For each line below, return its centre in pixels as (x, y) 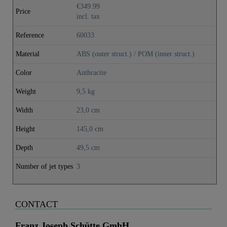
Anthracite (91, 72)
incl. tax (88, 16)
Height (25, 129)
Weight (26, 91)
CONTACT (36, 204)
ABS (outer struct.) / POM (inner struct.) (136, 54)
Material (28, 54)
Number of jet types (44, 166)
